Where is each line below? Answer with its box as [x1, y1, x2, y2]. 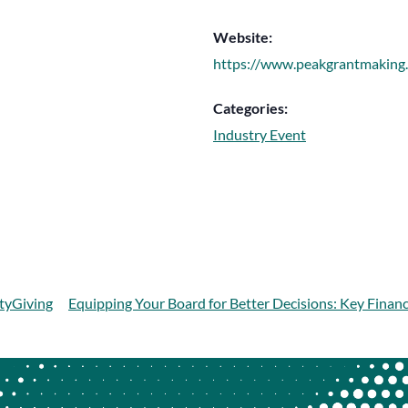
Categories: [213, 99, 288, 117]
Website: [213, 28, 272, 46]
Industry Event [213, 126, 306, 144]
